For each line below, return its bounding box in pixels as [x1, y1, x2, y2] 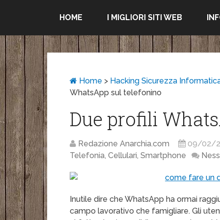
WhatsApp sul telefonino [70, 88, 162, 98]
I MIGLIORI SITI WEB [107, 13, 182, 22]
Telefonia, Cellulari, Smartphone [70, 151, 187, 161]
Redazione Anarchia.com [78, 139, 170, 149]
